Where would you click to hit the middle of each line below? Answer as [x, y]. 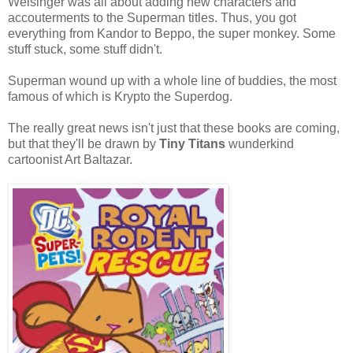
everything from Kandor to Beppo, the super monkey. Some [172, 33]
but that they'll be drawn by [84, 143]
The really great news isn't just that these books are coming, [174, 128]
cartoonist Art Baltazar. [70, 159]
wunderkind [260, 143]
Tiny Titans [192, 143]
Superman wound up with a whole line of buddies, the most [172, 80]
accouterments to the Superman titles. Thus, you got [152, 17]
